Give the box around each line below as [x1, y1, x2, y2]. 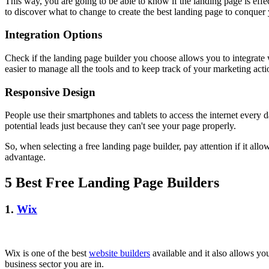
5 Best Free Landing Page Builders [5, 175, 219, 191]
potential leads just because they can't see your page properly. [5, 121, 236, 131]
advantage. [5, 152, 48, 163]
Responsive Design [5, 85, 95, 98]
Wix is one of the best [5, 247, 89, 258]
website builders [89, 247, 150, 258]
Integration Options [5, 28, 102, 41]
